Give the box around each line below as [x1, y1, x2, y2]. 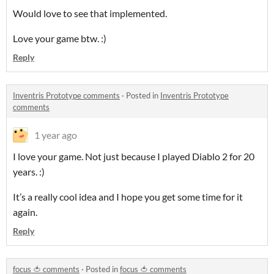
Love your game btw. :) [13, 32, 106, 44]
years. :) [13, 166, 45, 177]
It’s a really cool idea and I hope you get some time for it [13, 191, 243, 202]
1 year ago [34, 129, 77, 141]
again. [13, 206, 39, 218]
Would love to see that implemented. [13, 7, 167, 19]
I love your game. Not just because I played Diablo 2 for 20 [13, 150, 254, 162]
